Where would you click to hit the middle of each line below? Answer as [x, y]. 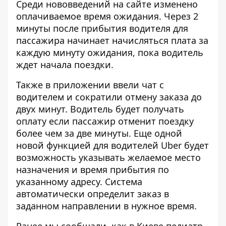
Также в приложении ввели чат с [90, 85]
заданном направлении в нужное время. [106, 206]
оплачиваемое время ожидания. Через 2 [107, 16]
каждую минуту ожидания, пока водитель [110, 53]
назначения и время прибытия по [93, 170]
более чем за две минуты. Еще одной [99, 133]
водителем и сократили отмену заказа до [109, 97]
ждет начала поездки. [65, 65]
